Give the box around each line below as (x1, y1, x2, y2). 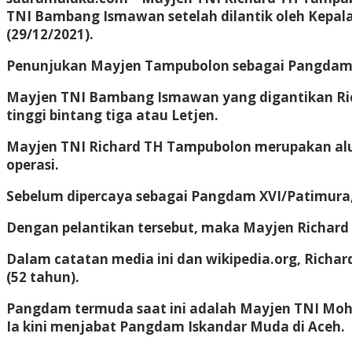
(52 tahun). (6, 267, 79, 286)
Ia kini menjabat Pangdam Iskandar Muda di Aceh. (6, 317, 345, 335)
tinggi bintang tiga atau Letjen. (6, 105, 218, 124)
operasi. (6, 155, 59, 174)
